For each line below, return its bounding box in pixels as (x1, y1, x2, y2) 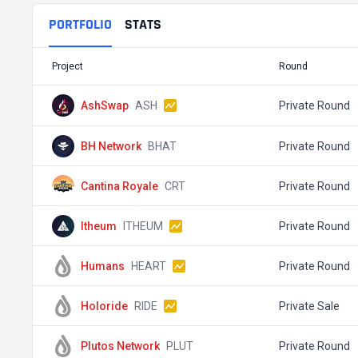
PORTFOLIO (49, 15, 112, 34)
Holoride (81, 299, 128, 312)
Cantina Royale (81, 179, 158, 193)
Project (52, 61, 83, 72)
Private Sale (279, 299, 340, 312)
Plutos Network (81, 339, 160, 352)
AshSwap (81, 99, 129, 112)
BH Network (81, 139, 141, 153)
